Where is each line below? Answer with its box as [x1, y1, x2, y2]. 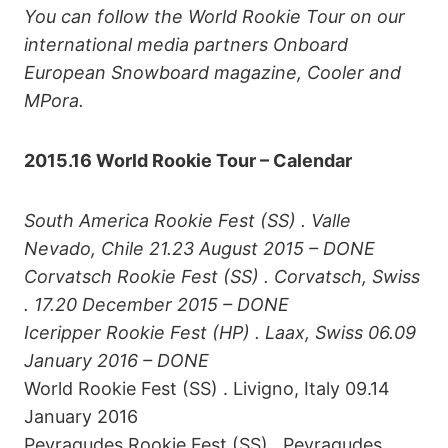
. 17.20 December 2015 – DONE [24, 293, 289, 315]
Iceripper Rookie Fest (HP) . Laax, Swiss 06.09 [24, 321, 416, 343]
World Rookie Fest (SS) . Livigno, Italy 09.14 [24, 377, 390, 399]
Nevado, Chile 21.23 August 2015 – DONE [24, 237, 375, 259]
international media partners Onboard [24, 33, 348, 55]
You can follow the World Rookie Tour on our [24, 5, 405, 27]
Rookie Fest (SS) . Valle [149, 209, 351, 231]
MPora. [24, 89, 84, 111]
